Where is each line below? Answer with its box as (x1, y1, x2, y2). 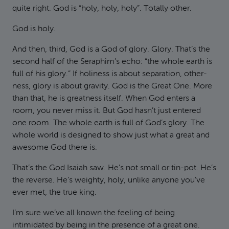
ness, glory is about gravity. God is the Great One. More (12, 82, 212, 90)
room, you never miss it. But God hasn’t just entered (12, 107, 201, 115)
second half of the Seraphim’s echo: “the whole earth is (12, 58, 212, 66)
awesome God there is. (12, 144, 97, 152)
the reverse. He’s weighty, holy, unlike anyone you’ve (12, 176, 205, 185)
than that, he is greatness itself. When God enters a (12, 95, 195, 103)
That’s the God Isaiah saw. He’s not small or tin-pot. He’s (12, 164, 216, 172)
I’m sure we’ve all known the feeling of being (12, 209, 175, 217)
